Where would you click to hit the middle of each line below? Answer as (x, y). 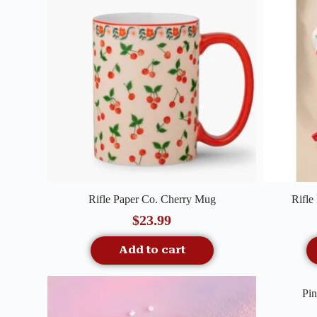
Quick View (143, 191)
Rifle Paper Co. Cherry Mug (152, 199)
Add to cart (152, 249)
